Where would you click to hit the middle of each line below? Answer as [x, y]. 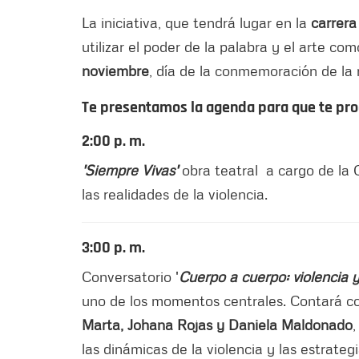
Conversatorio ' [130, 276]
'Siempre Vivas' [130, 169]
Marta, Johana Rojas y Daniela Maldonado [217, 324]
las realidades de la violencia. [175, 194]
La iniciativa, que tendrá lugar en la [196, 22]
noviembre [115, 70]
